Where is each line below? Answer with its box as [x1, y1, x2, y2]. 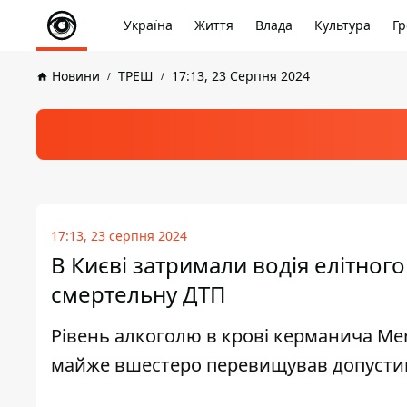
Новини [52, 67, 100, 84]
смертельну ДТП [51, 279, 226, 309]
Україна [124, 16, 173, 34]
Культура [314, 16, 371, 34]
